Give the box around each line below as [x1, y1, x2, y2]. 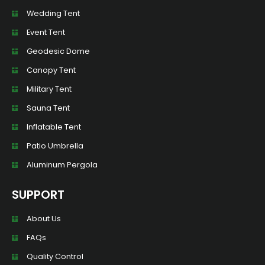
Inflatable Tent [27, 122, 81, 132]
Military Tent [27, 84, 72, 95]
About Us [27, 214, 61, 224]
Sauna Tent [27, 103, 70, 114]
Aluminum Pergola [27, 160, 98, 170]
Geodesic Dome [27, 46, 90, 57]
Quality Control [27, 251, 83, 262]
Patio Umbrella [27, 141, 83, 151]
